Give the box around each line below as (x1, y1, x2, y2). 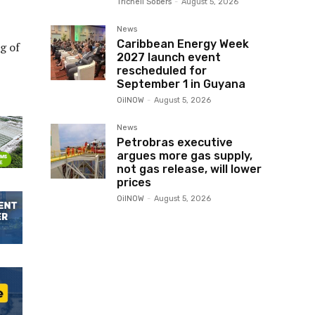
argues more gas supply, (117, 149, 252, 162)
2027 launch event (117, 51, 221, 64)
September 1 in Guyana (117, 77, 245, 91)
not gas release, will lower (117, 162, 262, 176)
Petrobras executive (117, 136, 233, 149)
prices (117, 176, 151, 189)
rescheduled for (117, 64, 207, 77)
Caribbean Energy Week (117, 37, 249, 51)
